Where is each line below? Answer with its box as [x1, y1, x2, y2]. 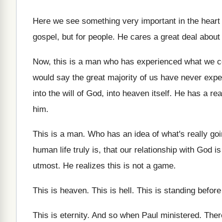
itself [152, 89, 169, 98]
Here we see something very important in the [33, 16, 199, 26]
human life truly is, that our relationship [33, 145, 177, 155]
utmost [33, 161, 58, 170]
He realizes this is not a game [63, 161, 173, 170]
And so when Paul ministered [92, 211, 199, 220]
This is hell [92, 186, 132, 195]
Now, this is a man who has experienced [33, 57, 182, 66]
